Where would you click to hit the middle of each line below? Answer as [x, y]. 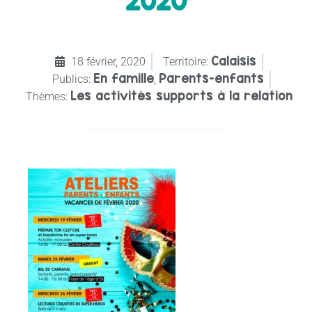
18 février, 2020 [108, 61]
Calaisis [234, 61]
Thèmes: [46, 96]
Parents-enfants [211, 78]
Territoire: [186, 61]
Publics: [71, 79]
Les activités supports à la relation [181, 95]
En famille [124, 78]
